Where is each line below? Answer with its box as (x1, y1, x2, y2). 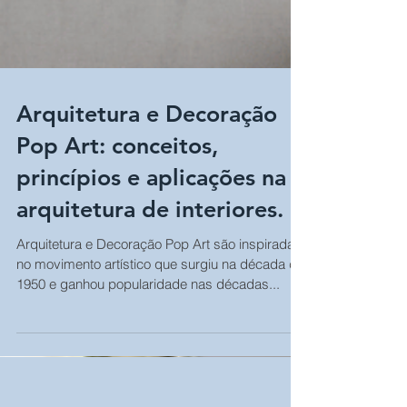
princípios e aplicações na (16, 193, 286, 220)
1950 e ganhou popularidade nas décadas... (16, 304, 280, 322)
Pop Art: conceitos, (16, 161, 218, 188)
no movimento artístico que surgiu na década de (16, 284, 304, 302)
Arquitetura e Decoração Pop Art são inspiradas (16, 264, 302, 282)
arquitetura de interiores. (16, 224, 283, 252)
